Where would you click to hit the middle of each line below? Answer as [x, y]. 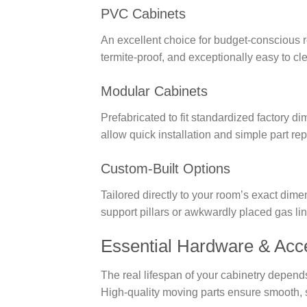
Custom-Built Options [165, 169]
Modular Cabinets [154, 91]
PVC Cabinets [143, 14]
